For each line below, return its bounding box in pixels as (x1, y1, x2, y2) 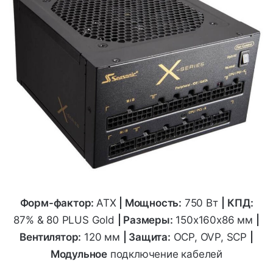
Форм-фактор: (19, 197, 97, 210)
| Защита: (122, 231, 171, 244)
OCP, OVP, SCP (170, 231, 250, 244)
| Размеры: (117, 214, 173, 227)
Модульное (50, 248, 108, 261)
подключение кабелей (107, 248, 223, 261)
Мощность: (124, 197, 182, 210)
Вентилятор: (19, 231, 82, 244)
